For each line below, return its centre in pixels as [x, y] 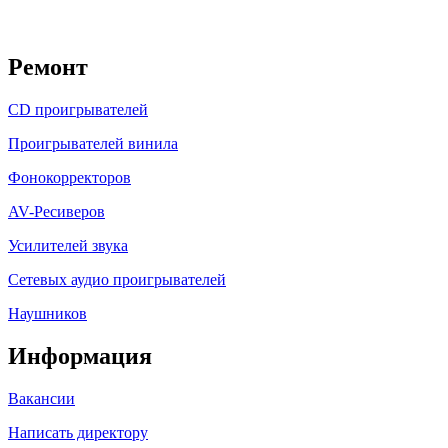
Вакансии [41, 398]
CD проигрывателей [78, 109]
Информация [80, 355]
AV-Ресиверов [56, 211]
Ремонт [48, 66]
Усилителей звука [68, 245]
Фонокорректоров [69, 177]
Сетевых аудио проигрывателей [117, 279]
